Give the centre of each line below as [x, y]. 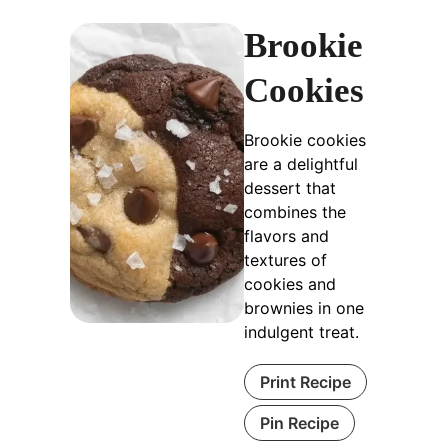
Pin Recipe [300, 422]
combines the [295, 211]
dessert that [290, 187]
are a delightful [301, 163]
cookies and [290, 283]
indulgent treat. [302, 331]
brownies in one [304, 307]
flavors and [287, 235]
